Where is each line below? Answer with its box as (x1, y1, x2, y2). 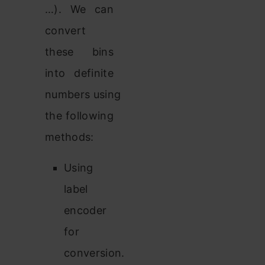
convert (45, 24, 86, 37)
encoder (64, 204, 107, 217)
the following (45, 109, 114, 122)
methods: (45, 131, 94, 144)
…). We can (45, 3, 114, 16)
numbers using (45, 88, 121, 101)
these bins (45, 46, 114, 59)
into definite (45, 67, 114, 80)
